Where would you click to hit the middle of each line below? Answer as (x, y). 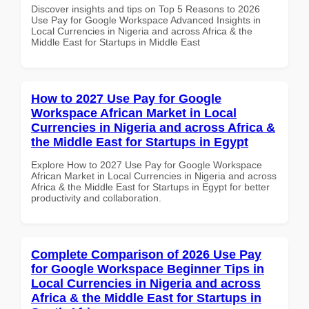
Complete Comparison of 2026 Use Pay (146, 254)
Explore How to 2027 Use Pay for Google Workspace (147, 165)
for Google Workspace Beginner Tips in (148, 269)
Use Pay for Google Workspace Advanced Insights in (146, 20)
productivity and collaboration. (96, 198)
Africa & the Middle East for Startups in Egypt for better (150, 187)
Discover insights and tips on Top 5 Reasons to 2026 (146, 9)
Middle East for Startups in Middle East (116, 42)
